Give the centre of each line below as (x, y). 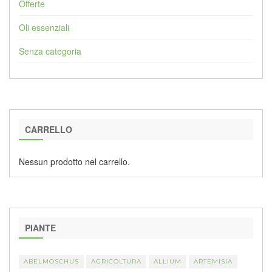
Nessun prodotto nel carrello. (74, 161)
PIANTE (40, 227)
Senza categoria (50, 51)
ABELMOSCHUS (51, 261)
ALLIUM (168, 261)
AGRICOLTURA (116, 261)
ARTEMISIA (213, 261)
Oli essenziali (44, 27)
